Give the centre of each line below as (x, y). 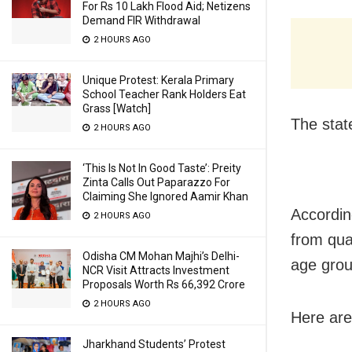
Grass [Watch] (117, 108)
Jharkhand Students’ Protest (154, 344)
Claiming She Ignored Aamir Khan (165, 196)
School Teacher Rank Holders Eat (164, 94)
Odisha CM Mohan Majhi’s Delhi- (161, 256)
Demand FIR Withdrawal (141, 20)
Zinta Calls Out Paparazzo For (156, 182)
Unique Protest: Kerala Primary (158, 80)
